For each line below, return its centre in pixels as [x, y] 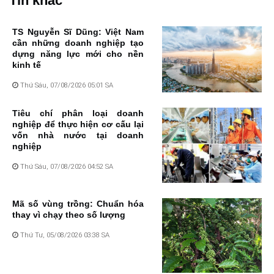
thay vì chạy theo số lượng [69, 214]
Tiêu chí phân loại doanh [78, 113]
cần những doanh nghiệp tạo [78, 43]
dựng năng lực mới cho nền [78, 54]
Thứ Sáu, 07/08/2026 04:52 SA [66, 167]
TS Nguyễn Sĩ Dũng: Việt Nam [78, 31]
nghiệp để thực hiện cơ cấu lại [78, 124]
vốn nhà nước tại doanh [78, 135]
